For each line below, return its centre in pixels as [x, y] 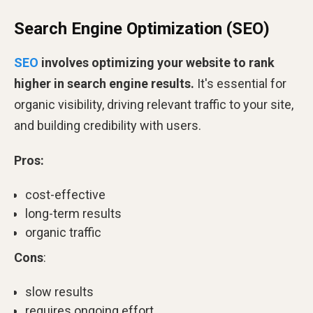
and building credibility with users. [108, 125]
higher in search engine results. [104, 83]
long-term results [73, 213]
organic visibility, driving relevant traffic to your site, [154, 104]
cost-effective [65, 194]
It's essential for [240, 83]
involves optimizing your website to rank [156, 62]
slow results [59, 291]
